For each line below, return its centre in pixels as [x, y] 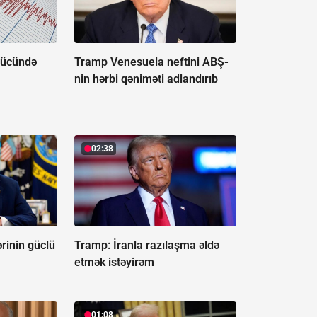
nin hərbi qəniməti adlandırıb [146, 79]
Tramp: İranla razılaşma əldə [146, 246]
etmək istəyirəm [114, 263]
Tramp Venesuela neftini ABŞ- [151, 62]
